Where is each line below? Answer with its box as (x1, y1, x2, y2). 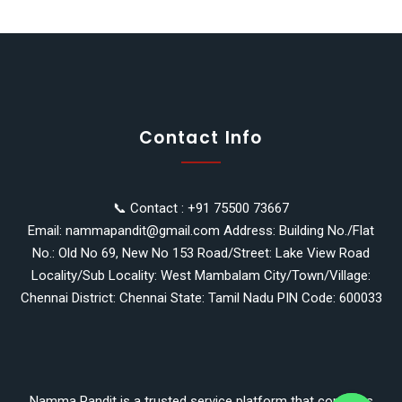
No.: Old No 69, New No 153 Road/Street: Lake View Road (32, 245, 370, 261)
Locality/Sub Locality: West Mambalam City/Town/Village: (31, 267, 371, 284)
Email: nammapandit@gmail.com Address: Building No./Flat (28, 223, 374, 239)
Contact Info (139, 126, 263, 150)
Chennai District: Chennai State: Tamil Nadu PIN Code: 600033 (20, 290, 382, 306)
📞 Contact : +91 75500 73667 (113, 200, 289, 216)
